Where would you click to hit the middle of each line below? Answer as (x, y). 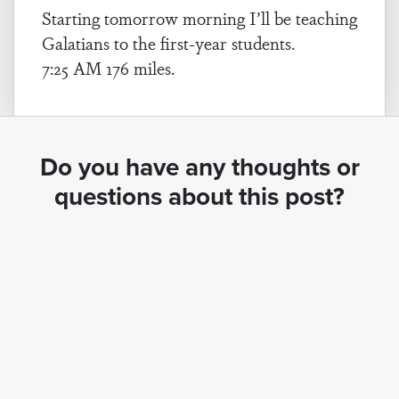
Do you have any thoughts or (199, 167)
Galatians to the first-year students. (168, 43)
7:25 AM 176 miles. (108, 68)
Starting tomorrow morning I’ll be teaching (199, 18)
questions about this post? (199, 196)
